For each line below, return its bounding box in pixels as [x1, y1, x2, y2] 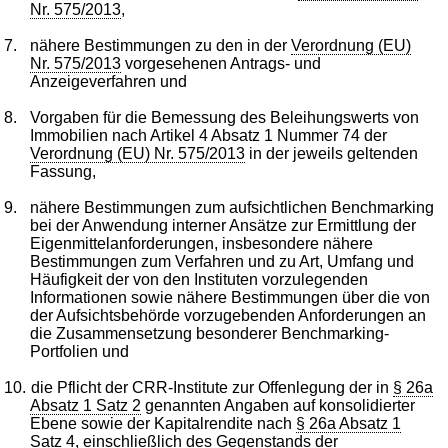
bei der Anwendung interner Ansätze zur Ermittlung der [30, 216, 417, 234]
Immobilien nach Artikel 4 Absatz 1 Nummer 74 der [30, 126, 388, 144]
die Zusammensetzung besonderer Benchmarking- [30, 324, 390, 342]
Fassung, [30, 162, 97, 180]
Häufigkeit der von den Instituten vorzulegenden [30, 270, 369, 288]
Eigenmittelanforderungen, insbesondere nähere [30, 234, 374, 252]
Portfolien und [30, 342, 130, 360]
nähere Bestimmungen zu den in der [30, 36, 292, 54]
